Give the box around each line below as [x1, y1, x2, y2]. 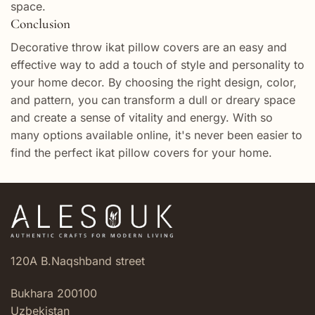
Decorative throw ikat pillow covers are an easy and [11, 40, 287, 55]
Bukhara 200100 [11, 285, 97, 300]
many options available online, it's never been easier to [11, 128, 302, 143]
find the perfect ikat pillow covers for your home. [11, 146, 272, 160]
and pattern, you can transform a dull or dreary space [11, 93, 295, 108]
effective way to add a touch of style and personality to [11, 58, 304, 72]
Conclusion [11, 15, 70, 32]
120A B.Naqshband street [11, 253, 145, 268]
